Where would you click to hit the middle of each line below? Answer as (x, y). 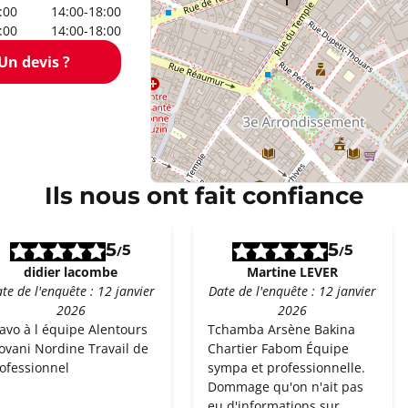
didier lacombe (71, 272)
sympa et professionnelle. (286, 367)
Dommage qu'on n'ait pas (285, 387)
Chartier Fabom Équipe (278, 348)
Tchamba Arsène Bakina (281, 329)
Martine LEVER (293, 272)
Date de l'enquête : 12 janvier (293, 291)
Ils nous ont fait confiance (204, 197)
